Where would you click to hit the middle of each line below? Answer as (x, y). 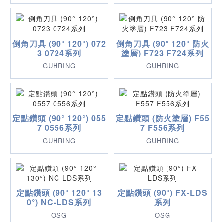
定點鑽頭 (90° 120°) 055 (59, 118)
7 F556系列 (163, 127)
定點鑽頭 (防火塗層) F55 (163, 118)
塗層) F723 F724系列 (163, 53)
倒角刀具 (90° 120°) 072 (59, 43)
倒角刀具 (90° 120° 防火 (163, 43)
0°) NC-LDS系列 (59, 202)
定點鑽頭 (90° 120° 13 (59, 193)
